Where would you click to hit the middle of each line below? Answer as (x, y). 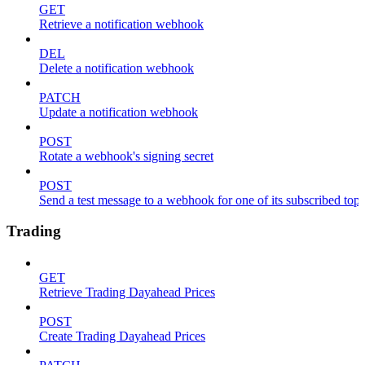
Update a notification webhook (119, 112)
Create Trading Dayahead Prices (122, 336)
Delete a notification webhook (117, 68)
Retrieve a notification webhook (121, 24)
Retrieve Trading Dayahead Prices (127, 292)
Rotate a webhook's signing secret (126, 156)
